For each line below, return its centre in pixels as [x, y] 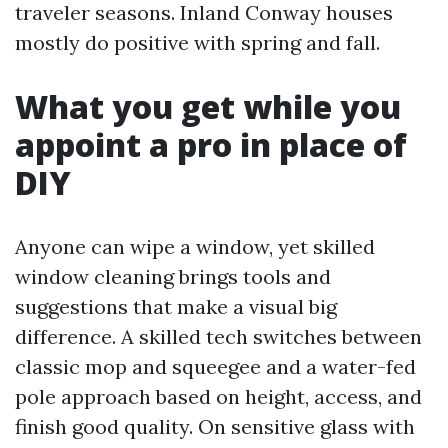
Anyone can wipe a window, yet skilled [195, 246]
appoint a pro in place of [211, 144]
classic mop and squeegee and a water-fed [215, 366]
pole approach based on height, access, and [218, 396]
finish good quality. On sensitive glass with [215, 426]
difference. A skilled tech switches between [218, 336]
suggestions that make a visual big [176, 306]
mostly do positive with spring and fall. [197, 42]
